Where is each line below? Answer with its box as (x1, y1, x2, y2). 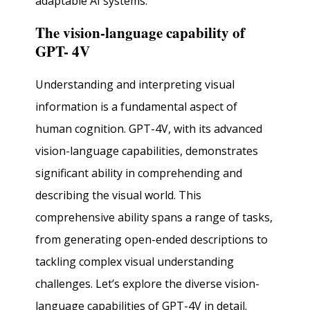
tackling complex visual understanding (35, 253, 235, 269)
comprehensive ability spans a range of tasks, (35, 209, 273, 225)
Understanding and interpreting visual (35, 76, 235, 92)
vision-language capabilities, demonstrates (35, 143, 259, 158)
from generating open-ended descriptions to (35, 231, 268, 247)
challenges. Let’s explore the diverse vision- (35, 275, 260, 291)
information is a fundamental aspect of (35, 98, 238, 114)
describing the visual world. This (35, 187, 202, 203)
